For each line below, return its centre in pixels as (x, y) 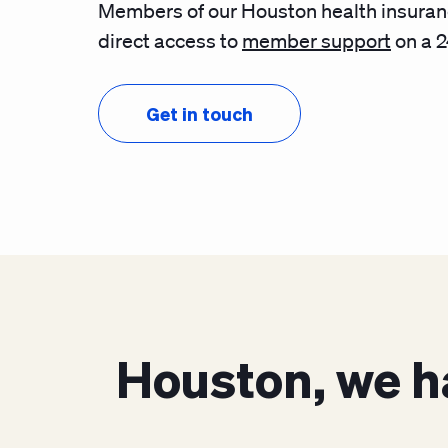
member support (316, 40)
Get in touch (199, 113)
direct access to (170, 40)
